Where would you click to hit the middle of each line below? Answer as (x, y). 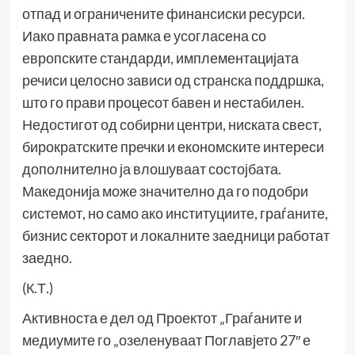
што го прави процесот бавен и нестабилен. (163, 103)
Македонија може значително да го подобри (165, 191)
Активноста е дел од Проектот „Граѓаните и (162, 318)
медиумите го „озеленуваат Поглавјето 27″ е (166, 340)
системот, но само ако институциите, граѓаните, (175, 214)
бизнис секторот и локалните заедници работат (176, 236)
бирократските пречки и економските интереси (173, 147)
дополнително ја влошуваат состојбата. (151, 169)
